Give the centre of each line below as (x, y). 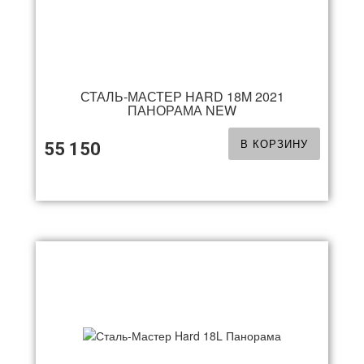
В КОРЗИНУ (274, 143)
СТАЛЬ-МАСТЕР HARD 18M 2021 (182, 96)
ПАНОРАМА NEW (182, 110)
